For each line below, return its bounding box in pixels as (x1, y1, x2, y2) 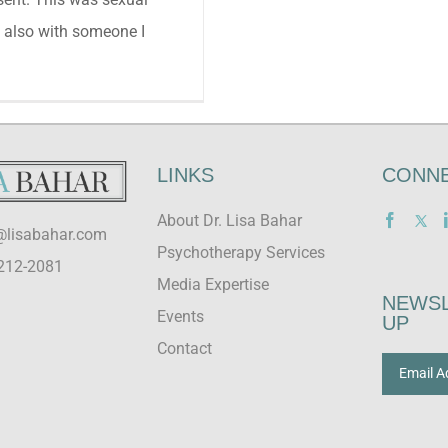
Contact (156, 338, 212, 358)
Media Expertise (156, 274, 269, 294)
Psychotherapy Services (156, 242, 325, 262)
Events (156, 306, 204, 326)
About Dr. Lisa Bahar (156, 210, 302, 230)
